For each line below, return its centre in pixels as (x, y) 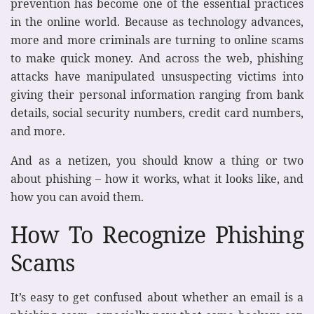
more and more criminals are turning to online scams (157, 40)
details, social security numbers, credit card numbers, (157, 112)
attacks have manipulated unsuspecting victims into (157, 76)
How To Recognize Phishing (157, 235)
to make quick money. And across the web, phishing (157, 58)
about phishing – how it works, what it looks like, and (157, 178)
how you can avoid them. (77, 197)
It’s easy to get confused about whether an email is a (157, 298)
